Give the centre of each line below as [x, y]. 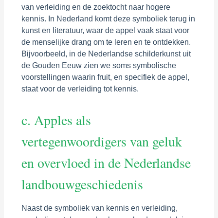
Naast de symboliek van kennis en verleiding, [99, 208]
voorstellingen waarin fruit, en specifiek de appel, [105, 77]
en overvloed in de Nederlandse [106, 163]
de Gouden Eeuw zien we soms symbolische [99, 65]
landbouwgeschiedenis [82, 184]
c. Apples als [56, 120]
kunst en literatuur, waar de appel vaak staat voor [105, 30]
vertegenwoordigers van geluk [101, 141]
